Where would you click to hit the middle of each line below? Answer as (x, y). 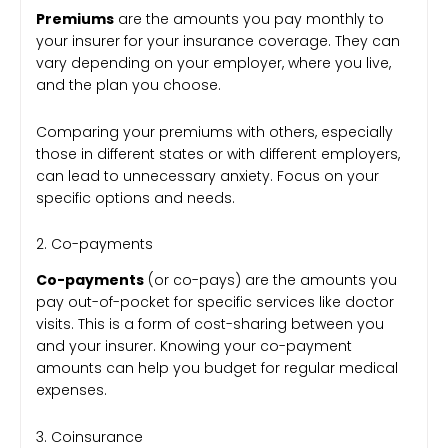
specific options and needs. (135, 197)
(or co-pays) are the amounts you (270, 280)
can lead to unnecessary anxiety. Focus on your (207, 175)
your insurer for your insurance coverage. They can (218, 41)
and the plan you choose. (128, 85)
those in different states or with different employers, (218, 153)
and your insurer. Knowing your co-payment (194, 346)
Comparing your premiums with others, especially (214, 131)
